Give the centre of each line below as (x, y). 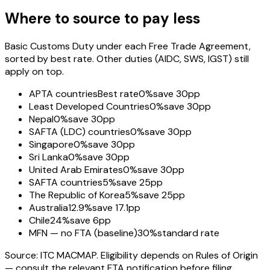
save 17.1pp (116, 208)
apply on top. (34, 72)
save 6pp (90, 221)
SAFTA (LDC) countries (80, 132)
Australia (49, 208)
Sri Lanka (49, 157)
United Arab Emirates (76, 170)
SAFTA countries (66, 183)
